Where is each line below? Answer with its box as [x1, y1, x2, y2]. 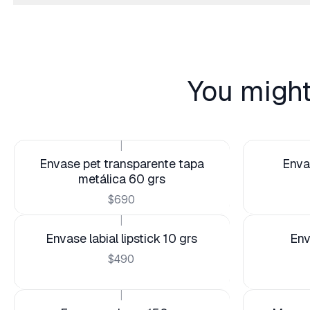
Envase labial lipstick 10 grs [45, 230, 197, 247]
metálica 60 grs [77, 171, 165, 188]
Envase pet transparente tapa [39, 156, 204, 172]
